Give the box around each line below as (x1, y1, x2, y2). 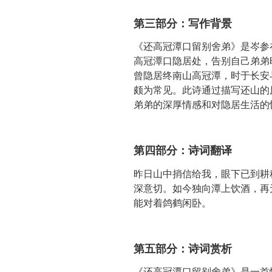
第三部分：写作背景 (134, 15, 232, 31)
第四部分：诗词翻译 (134, 142, 232, 158)
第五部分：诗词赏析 (134, 240, 232, 256)
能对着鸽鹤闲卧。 (134, 195, 211, 209)
